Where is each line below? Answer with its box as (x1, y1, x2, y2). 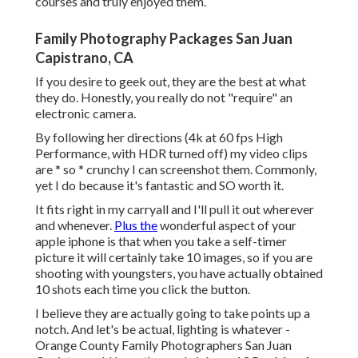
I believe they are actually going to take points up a (35, 305, 310, 321)
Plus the (114, 217, 157, 233)
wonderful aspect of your (157, 217, 296, 233)
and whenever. (35, 217, 114, 233)
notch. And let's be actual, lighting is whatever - (35, 321, 290, 337)
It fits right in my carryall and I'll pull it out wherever (35, 201, 314, 217)
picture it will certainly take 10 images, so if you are (35, 249, 312, 265)
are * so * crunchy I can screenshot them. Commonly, (35, 161, 316, 177)
